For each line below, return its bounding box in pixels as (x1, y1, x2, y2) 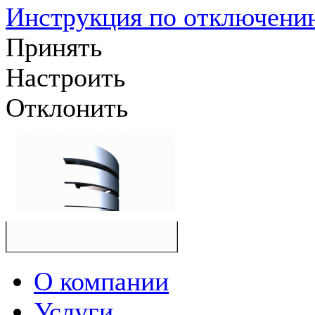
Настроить (6, 63, 125, 92)
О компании (34, 266, 169, 296)
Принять (6, 33, 102, 62)
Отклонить (6, 94, 128, 122)
